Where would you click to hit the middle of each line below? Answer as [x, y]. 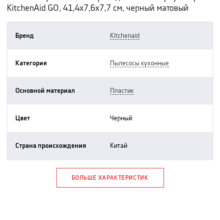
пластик [124, 91]
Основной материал [45, 91]
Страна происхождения [51, 146]
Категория [31, 63]
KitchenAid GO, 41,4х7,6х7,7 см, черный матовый [98, 8]
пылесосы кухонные [142, 63]
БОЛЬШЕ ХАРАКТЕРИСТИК [110, 178]
